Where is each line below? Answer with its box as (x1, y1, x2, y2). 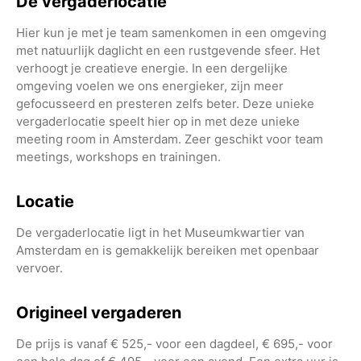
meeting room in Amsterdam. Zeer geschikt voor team (16, 131, 323, 147)
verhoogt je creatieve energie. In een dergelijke (16, 60, 288, 76)
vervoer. (16, 259, 63, 276)
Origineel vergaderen (16, 302, 181, 322)
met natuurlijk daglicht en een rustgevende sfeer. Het (16, 42, 320, 58)
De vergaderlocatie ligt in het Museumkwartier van (16, 224, 305, 240)
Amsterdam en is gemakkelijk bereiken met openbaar (16, 242, 319, 258)
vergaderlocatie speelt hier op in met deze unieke (16, 113, 300, 129)
